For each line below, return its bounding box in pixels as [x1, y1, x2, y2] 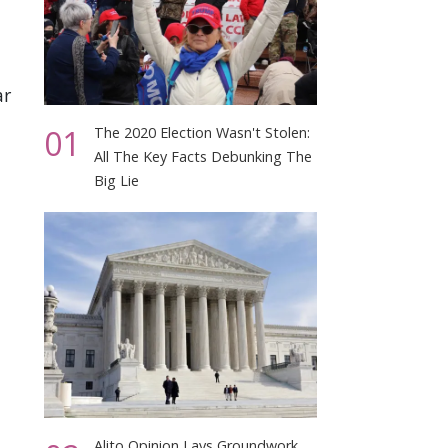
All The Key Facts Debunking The [94, 147, 313, 167]
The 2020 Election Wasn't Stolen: [94, 123, 311, 143]
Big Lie [94, 171, 140, 191]
